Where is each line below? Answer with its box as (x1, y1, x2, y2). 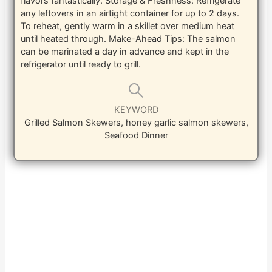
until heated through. (21, 33, 107, 44)
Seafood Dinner (104, 129, 168, 141)
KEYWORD (114, 104, 158, 115)
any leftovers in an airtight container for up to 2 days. (21, 7, 240, 19)
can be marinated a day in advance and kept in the (21, 46, 229, 57)
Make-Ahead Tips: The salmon (106, 33, 236, 44)
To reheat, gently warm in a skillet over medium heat (21, 20, 235, 32)
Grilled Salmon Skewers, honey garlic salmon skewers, (24, 117, 248, 128)
